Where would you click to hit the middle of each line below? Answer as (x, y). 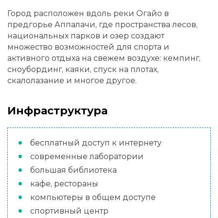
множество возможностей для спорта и (88, 47)
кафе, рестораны (64, 184)
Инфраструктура (57, 110)
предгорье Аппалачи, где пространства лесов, (102, 25)
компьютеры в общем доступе (93, 198)
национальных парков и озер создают (86, 36)
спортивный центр (69, 211)
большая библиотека (73, 170)
